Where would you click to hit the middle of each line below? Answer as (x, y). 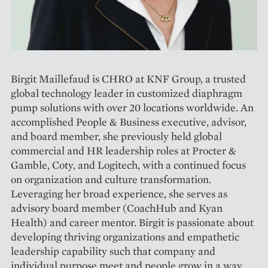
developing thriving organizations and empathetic (125, 237)
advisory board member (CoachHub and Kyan (117, 208)
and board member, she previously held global (116, 136)
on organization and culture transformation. (111, 179)
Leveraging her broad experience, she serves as (119, 194)
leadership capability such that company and (113, 251)
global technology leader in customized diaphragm (127, 93)
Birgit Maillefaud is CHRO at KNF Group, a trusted (128, 79)
